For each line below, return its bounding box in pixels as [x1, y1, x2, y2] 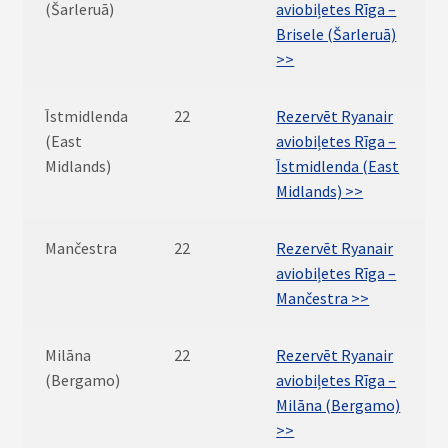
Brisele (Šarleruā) [276, 23, 397, 44]
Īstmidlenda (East [276, 155, 400, 176]
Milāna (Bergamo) [276, 394, 401, 415]
